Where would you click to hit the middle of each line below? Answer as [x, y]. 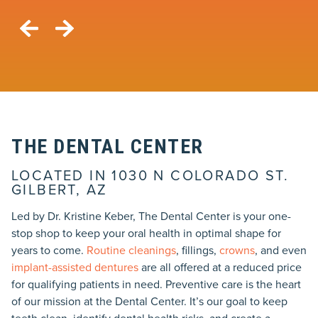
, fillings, [198, 250]
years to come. [49, 250]
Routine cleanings [131, 250]
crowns [237, 250]
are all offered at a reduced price [220, 267]
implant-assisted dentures [75, 267]
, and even [281, 250]
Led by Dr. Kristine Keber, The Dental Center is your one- [151, 216]
